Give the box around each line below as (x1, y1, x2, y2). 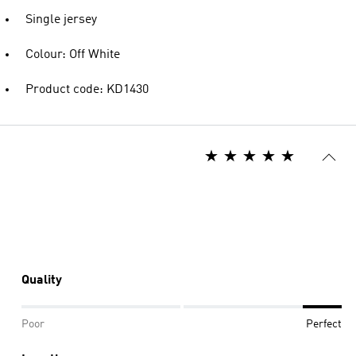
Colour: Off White (25, 48, 120, 61)
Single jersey (25, 14, 97, 26)
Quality (21, 274, 62, 287)
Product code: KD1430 (25, 83, 149, 96)
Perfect (306, 319, 342, 330)
